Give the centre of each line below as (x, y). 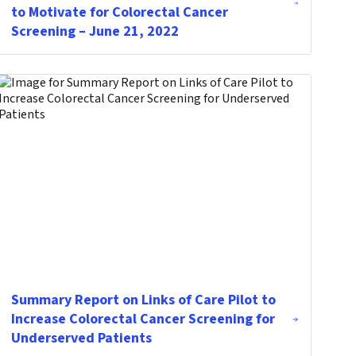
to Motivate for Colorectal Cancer (120, 12)
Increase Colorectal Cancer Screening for (143, 319)
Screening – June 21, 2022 (95, 31)
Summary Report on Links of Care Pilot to (144, 300)
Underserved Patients (82, 338)
